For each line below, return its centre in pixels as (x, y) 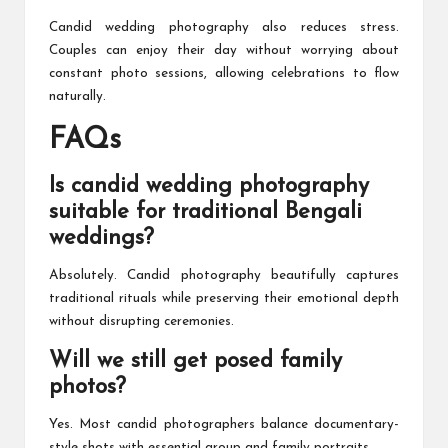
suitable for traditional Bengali (205, 213)
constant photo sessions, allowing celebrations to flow (224, 74)
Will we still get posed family (195, 362)
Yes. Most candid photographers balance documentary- (224, 425)
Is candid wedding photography (209, 187)
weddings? (101, 239)
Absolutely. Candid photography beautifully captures (224, 276)
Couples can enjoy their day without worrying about (224, 51)
